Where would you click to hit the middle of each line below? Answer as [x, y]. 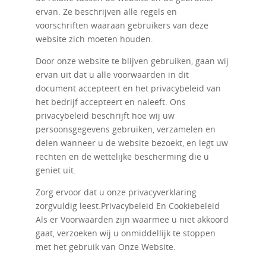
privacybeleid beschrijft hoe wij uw [105, 115]
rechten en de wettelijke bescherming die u [122, 156]
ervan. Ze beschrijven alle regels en [106, 12]
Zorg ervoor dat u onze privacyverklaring [116, 192]
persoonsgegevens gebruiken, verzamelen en [125, 129]
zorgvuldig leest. [68, 206]
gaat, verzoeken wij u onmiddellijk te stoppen [125, 233]
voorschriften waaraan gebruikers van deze [122, 25]
